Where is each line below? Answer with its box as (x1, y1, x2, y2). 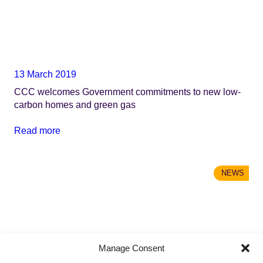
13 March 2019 (14, 68, 76, 79)
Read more (14, 125, 60, 136)
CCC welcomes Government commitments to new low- (14, 86, 241, 97)
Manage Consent (99, 242, 164, 253)
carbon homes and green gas (14, 99, 136, 110)
